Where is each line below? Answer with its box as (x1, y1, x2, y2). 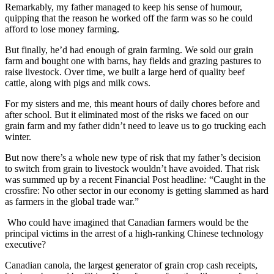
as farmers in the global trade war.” (5, 196, 139, 207)
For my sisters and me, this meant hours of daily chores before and (5, 98, 260, 109)
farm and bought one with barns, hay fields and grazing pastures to (5, 55, 261, 66)
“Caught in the (209, 174, 265, 185)
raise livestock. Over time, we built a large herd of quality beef (5, 66, 245, 77)
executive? (5, 239, 46, 250)
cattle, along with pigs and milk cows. (5, 77, 150, 88)
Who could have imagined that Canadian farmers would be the (7, 217, 248, 228)
